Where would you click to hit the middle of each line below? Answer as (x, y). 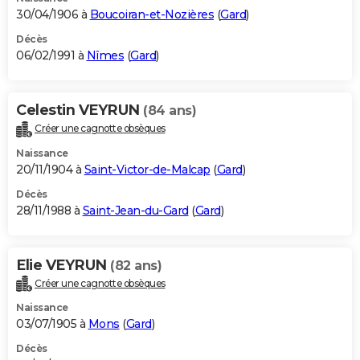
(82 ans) (136, 265)
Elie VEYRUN (63, 265)
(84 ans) (170, 110)
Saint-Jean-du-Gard (135, 210)
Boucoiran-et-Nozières (151, 14)
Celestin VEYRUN (80, 110)
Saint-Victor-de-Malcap (147, 169)
